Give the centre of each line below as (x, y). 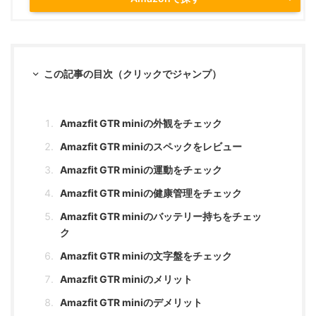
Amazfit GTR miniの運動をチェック (141, 169)
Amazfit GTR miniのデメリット (131, 302)
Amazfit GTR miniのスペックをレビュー (151, 146)
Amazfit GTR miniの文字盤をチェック (146, 255)
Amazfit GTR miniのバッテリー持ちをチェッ (161, 216)
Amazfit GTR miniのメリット (126, 279)
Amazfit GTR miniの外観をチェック (141, 123)
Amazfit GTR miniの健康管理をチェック (151, 193)
